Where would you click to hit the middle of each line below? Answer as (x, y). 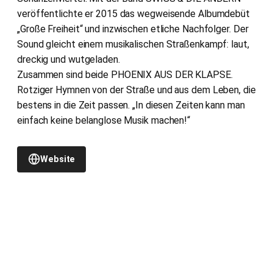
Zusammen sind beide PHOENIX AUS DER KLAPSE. (125, 74)
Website (58, 159)
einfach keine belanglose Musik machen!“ (104, 120)
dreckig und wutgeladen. (69, 59)
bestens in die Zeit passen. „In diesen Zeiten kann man (131, 105)
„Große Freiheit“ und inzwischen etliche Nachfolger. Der (133, 29)
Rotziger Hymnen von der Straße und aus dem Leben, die (136, 90)
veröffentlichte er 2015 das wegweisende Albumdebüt (133, 13)
